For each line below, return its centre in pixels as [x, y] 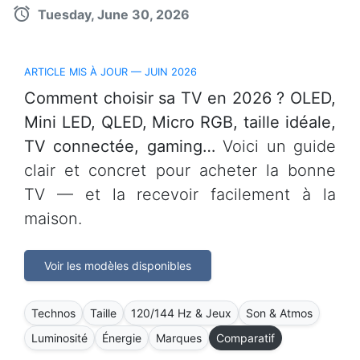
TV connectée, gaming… [120, 146]
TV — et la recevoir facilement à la [180, 194]
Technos [53, 313]
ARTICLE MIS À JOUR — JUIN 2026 [110, 72]
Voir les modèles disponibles [118, 266]
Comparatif [245, 338]
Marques [179, 338]
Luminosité [59, 338]
